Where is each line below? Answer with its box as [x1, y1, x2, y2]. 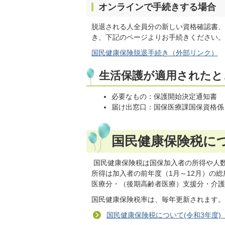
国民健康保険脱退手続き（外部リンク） [91, 49, 218, 57]
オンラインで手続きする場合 [98, 2, 216, 12]
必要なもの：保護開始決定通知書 [111, 92, 217, 100]
